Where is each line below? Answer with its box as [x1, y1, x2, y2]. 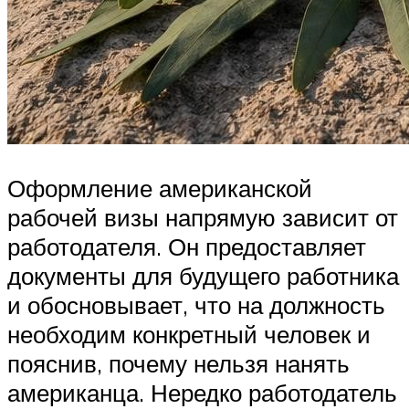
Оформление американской [7, 173, 312, 203]
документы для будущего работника [7, 260, 399, 290]
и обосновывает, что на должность [7, 289, 385, 320]
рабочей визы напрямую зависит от [7, 202, 398, 232]
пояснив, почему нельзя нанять [7, 348, 350, 378]
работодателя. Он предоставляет [7, 231, 366, 261]
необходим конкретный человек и [7, 319, 371, 349]
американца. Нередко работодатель [7, 377, 397, 407]
